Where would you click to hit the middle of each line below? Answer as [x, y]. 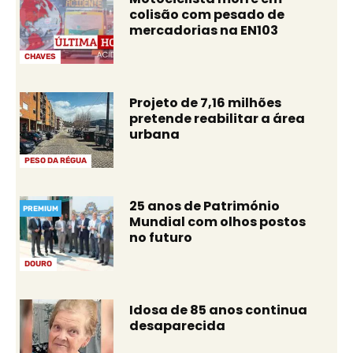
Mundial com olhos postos [218, 222]
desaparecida [178, 325]
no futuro [161, 238]
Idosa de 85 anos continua [219, 310]
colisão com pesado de [207, 15]
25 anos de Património [205, 206]
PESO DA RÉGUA [56, 160]
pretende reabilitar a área [217, 118]
